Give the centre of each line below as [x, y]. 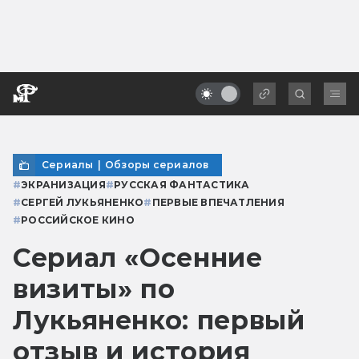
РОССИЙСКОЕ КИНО [78, 220]
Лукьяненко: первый [159, 320]
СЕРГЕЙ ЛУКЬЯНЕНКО [83, 202]
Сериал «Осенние [138, 257]
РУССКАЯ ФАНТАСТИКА [182, 184]
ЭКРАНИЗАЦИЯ [63, 184]
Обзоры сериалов [157, 164]
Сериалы [68, 164]
